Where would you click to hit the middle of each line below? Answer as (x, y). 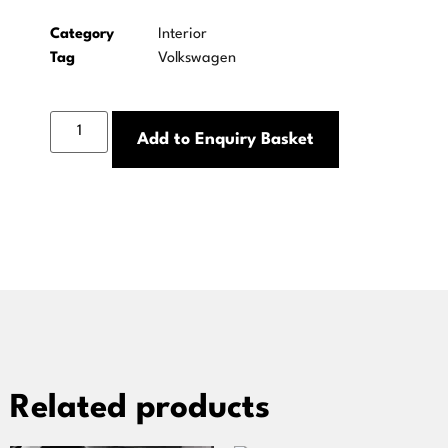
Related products (140, 409)
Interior (182, 35)
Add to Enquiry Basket (226, 140)
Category (82, 35)
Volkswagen (197, 59)
